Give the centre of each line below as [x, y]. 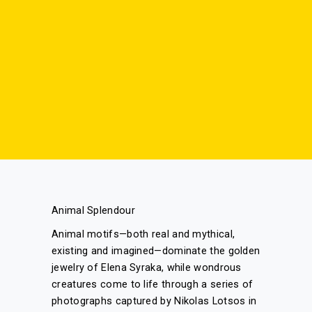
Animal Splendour [93, 211]
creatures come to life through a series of [153, 284]
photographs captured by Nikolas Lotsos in [154, 301]
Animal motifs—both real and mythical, [143, 234]
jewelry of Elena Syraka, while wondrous [147, 268]
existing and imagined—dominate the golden [156, 251]
